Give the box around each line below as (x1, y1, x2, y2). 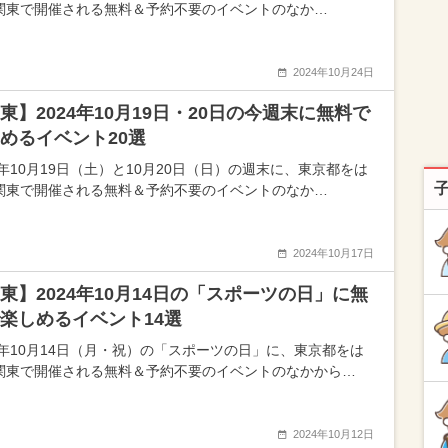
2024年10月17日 (293, 247, 374, 259)
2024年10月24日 (293, 66, 374, 78)
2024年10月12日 (293, 428, 374, 440)
